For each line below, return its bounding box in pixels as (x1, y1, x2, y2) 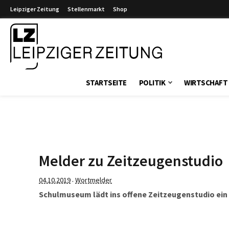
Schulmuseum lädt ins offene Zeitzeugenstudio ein (39, 189, 227, 199)
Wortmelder (75, 175, 112, 185)
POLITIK (139, 78, 166, 87)
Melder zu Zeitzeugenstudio (39, 151, 223, 170)
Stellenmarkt (67, 5, 105, 13)
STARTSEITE (85, 78, 127, 87)
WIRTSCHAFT (184, 78, 228, 87)
